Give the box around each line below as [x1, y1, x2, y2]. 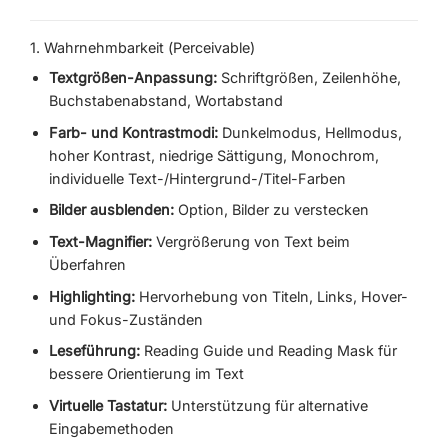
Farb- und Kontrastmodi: [48, 123, 218, 141]
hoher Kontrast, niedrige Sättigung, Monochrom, [48, 146, 379, 164]
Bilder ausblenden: [48, 201, 174, 219]
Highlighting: [48, 287, 135, 305]
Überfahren [48, 255, 126, 273]
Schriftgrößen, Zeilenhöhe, [216, 69, 401, 87]
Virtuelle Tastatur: [48, 396, 167, 414]
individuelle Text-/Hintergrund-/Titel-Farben [48, 169, 346, 187]
